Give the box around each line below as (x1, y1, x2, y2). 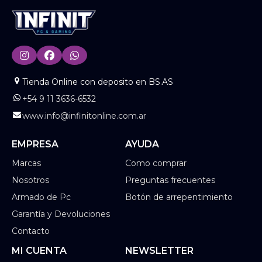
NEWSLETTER (125, 244, 194, 256)
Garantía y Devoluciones (12, 208, 110, 219)
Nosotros (12, 174, 49, 185)
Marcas (12, 157, 41, 168)
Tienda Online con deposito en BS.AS (22, 76, 173, 87)
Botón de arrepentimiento (125, 191, 233, 202)
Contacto (12, 225, 50, 236)
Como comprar (125, 157, 187, 168)
